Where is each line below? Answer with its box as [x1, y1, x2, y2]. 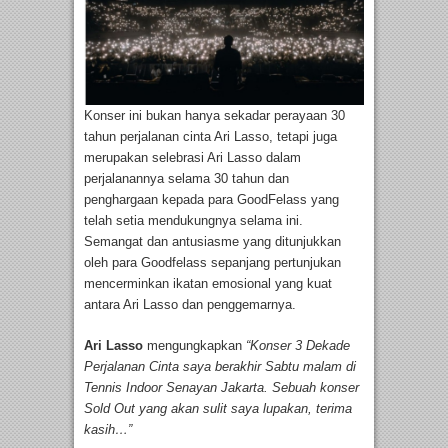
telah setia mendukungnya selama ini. [84, 213, 303, 229]
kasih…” [84, 422, 132, 438]
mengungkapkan [143, 338, 246, 354]
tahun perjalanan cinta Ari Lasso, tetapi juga [84, 129, 337, 145]
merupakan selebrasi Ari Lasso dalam [84, 150, 301, 166]
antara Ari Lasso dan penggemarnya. [84, 297, 296, 313]
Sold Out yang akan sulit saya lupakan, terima [84, 401, 352, 417]
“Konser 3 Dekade [246, 338, 350, 354]
